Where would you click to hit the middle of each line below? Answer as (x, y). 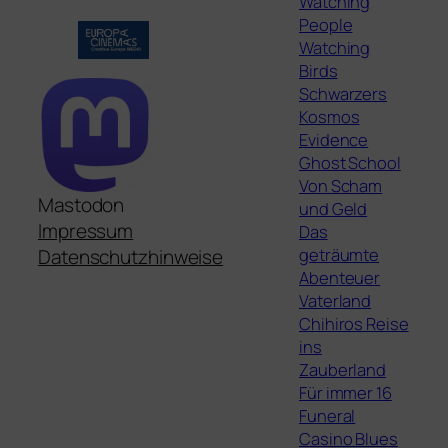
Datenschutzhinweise (131, 256)
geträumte (339, 255)
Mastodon (81, 204)
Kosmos (329, 117)
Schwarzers (343, 94)
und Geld (333, 209)
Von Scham (341, 186)
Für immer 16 (345, 393)
